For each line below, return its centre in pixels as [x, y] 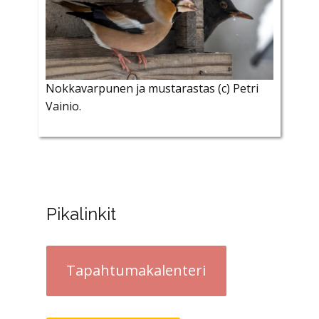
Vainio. [63, 106]
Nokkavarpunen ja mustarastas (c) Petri [152, 88]
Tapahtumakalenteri [136, 271]
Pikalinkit [81, 214]
